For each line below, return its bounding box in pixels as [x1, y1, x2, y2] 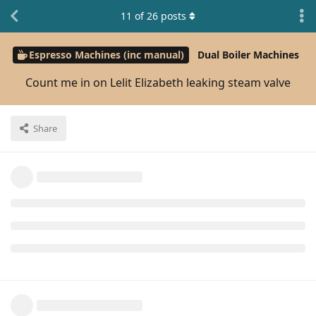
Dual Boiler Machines [197, 48, 299, 62]
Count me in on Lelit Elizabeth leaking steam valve [25, 74, 291, 90]
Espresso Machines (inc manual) [28, 48, 184, 62]
